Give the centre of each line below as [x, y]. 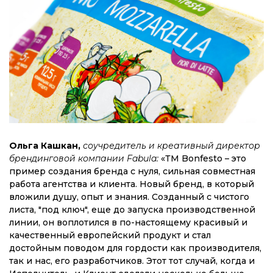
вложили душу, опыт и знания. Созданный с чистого [129, 197]
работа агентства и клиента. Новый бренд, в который [132, 184]
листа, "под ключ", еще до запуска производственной [132, 210]
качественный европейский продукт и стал [110, 236]
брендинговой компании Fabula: [84, 159]
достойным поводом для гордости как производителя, [135, 248]
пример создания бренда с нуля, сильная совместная [132, 172]
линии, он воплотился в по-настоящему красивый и [128, 223]
